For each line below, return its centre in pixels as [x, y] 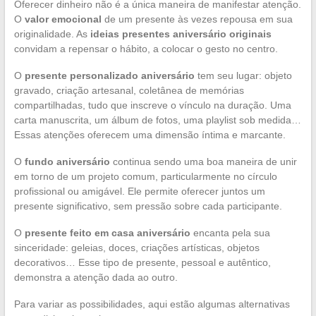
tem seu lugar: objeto [243, 76]
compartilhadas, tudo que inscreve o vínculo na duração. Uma [152, 105]
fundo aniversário [67, 162]
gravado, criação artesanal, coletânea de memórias [129, 91]
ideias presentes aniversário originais [181, 34]
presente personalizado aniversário [109, 76]
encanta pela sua [230, 233]
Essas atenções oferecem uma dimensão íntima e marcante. [150, 135]
